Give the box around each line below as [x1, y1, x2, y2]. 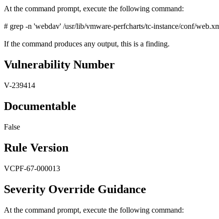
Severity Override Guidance [4, 182, 146, 196]
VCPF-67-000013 [4, 164, 60, 173]
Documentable [4, 100, 76, 112]
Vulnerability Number [4, 58, 115, 71]
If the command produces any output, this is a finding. [4, 40, 170, 48]
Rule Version [4, 141, 68, 154]
